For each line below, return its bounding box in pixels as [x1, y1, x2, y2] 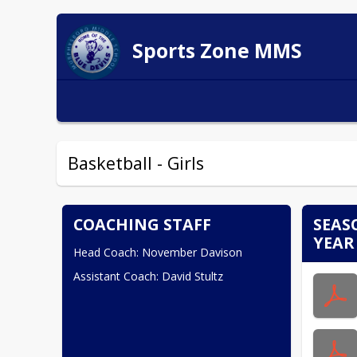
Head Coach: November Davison [73, 244, 243, 260]
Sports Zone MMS [132, 37, 302, 64]
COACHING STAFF [73, 213, 212, 235]
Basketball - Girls [68, 151, 204, 175]
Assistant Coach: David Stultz [73, 268, 224, 284]
